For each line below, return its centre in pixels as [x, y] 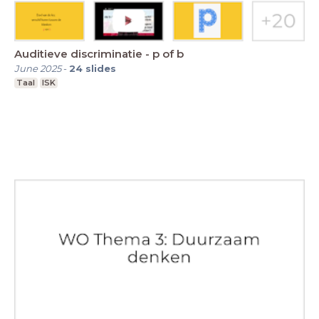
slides [101, 69]
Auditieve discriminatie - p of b [99, 54]
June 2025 [38, 69]
